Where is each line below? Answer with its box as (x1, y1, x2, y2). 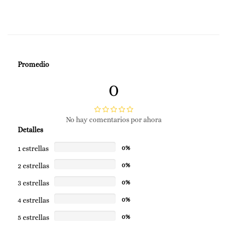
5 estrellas (18, 213, 49, 222)
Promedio (18, 60, 49, 69)
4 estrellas (18, 196, 49, 205)
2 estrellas (18, 162, 49, 170)
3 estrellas (18, 179, 49, 187)
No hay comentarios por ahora (65, 116, 162, 124)
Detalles (18, 126, 43, 134)
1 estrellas (18, 144, 49, 153)
